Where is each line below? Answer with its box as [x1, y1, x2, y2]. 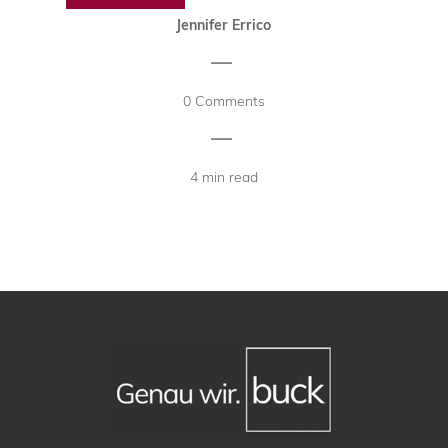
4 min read [189, 167, 258, 186]
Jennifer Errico [176, 15, 272, 34]
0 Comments [182, 91, 265, 110]
